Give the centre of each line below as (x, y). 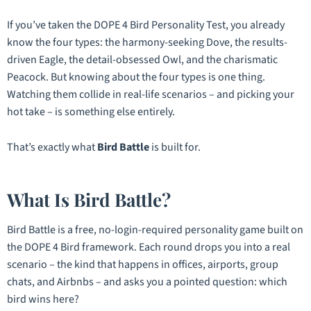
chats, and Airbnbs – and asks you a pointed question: (133, 281)
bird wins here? (43, 299)
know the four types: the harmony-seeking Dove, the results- (147, 43)
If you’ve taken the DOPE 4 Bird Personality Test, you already (146, 25)
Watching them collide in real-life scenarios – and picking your (151, 95)
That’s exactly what (52, 148)
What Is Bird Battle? (89, 199)
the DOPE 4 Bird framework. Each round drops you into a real (149, 247)
